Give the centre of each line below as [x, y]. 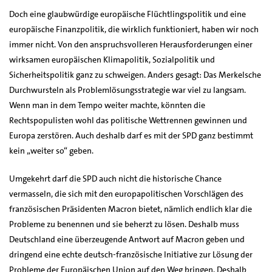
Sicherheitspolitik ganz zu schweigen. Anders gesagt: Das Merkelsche [135, 74]
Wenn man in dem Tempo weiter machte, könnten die [107, 105]
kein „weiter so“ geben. [51, 150]
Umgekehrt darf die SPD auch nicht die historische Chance [115, 178]
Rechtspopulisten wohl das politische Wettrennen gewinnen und [128, 120]
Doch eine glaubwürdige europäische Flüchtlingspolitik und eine [127, 14]
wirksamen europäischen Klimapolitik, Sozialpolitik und [112, 59]
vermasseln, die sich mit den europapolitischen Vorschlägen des [126, 193]
